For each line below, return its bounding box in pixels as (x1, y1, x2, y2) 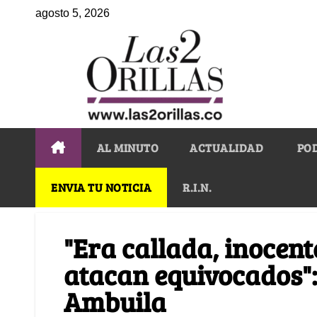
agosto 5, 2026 (35, 7, 110, 19)
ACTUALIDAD (190, 139, 263, 155)
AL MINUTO (96, 139, 158, 155)
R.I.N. (183, 179, 212, 195)
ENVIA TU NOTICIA (51, 179, 151, 195)
